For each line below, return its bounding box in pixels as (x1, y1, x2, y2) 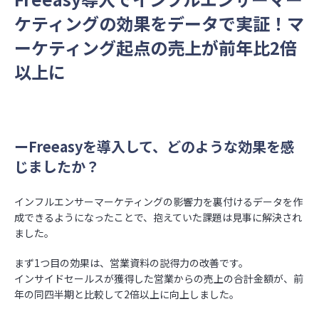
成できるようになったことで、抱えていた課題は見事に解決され (14, 210, 302, 224)
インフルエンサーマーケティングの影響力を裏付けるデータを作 (14, 194, 303, 209)
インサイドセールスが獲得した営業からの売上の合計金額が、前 (14, 271, 303, 286)
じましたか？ (14, 156, 100, 177)
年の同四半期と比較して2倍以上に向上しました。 (14, 287, 239, 301)
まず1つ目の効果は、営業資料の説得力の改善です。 (14, 256, 249, 270)
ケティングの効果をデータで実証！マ (14, 11, 304, 36)
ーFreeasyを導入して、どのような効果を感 (14, 136, 295, 157)
